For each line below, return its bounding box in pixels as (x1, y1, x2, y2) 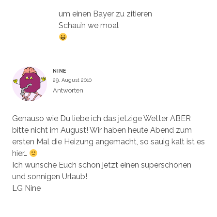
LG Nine (12, 183, 41, 193)
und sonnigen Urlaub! (12, 171, 87, 181)
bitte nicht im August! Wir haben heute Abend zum (12, 125, 192, 135)
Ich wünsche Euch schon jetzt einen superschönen (12, 160, 191, 170)
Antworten (52, 86, 83, 94)
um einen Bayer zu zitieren (58, 9, 152, 18)
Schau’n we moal (58, 20, 119, 30)
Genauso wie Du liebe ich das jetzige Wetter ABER (12, 113, 191, 123)
